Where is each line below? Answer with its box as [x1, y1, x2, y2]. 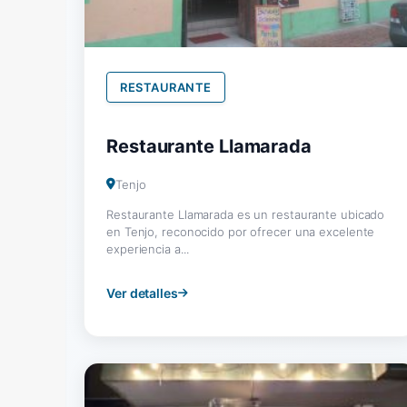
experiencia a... [106, 241, 189, 256]
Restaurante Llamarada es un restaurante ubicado [106, 206, 385, 222]
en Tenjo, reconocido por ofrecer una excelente [106, 223, 375, 239]
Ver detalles [106, 284, 178, 301]
